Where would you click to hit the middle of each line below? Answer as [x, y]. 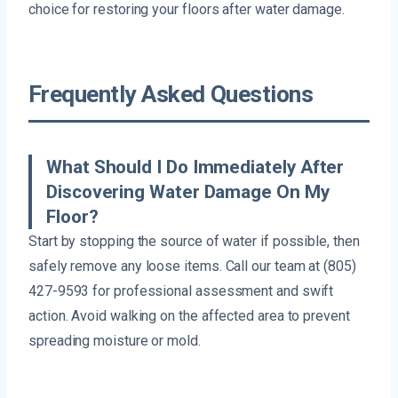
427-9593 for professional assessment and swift [181, 291]
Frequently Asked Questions [171, 94]
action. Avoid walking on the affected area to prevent [189, 315]
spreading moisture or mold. [115, 340]
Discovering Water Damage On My [188, 191]
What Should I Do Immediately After [195, 167]
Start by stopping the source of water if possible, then [194, 241]
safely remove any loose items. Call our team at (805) [192, 266]
